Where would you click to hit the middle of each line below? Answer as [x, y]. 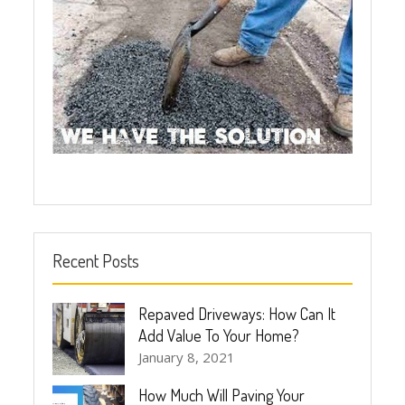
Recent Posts [96, 261]
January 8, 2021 [187, 358]
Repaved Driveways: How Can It [237, 314]
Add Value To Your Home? [219, 336]
